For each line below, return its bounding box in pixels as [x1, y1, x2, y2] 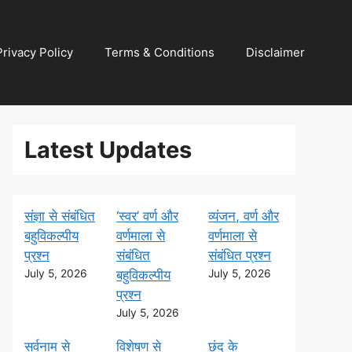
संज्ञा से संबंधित [24, 208, 95, 224]
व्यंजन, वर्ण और [208, 208, 280, 224]
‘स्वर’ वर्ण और [116, 208, 179, 224]
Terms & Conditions [104, 45, 214, 60]
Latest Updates [24, 136, 192, 163]
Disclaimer [246, 45, 305, 60]
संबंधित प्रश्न [208, 247, 272, 263]
